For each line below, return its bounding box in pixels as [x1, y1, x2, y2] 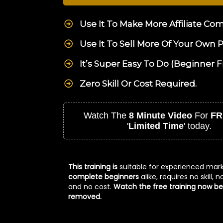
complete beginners [68, 172, 139, 182]
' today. [183, 121, 212, 131]
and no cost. [68, 182, 113, 192]
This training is [68, 162, 119, 172]
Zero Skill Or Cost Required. [80, 79, 197, 89]
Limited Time [128, 121, 184, 131]
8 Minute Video [128, 111, 192, 120]
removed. [68, 192, 102, 202]
